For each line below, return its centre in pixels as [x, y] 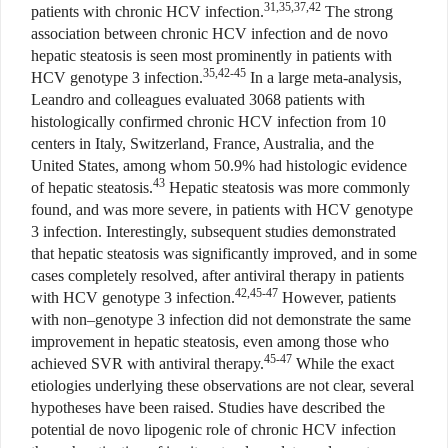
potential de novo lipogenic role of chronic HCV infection [213, 429]
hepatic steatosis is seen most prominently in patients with [211, 55]
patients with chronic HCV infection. [147, 11]
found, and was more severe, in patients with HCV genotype [222, 209]
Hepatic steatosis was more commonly [287, 187]
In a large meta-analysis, [324, 77]
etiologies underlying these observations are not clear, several [222, 385]
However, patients [337, 297]
